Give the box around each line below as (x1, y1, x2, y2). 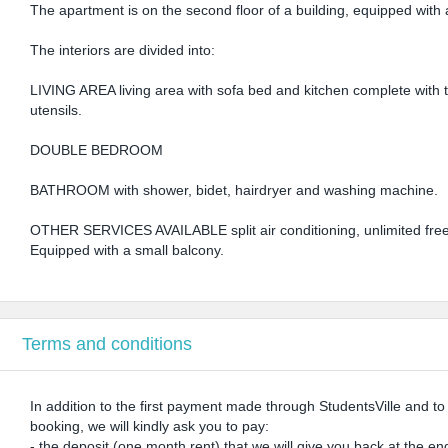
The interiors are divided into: (30, 42, 216, 58)
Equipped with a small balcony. (30, 242, 225, 258)
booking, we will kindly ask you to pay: (30, 418, 270, 434)
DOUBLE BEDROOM (30, 142, 164, 158)
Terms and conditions (22, 334, 192, 354)
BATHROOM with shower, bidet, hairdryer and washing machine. (30, 182, 439, 198)
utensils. (30, 102, 83, 118)
